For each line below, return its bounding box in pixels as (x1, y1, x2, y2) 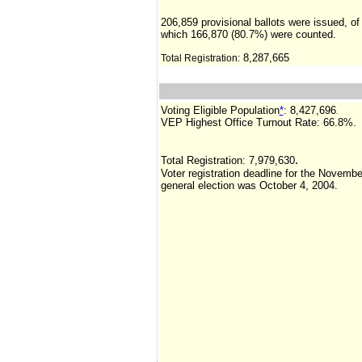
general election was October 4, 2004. (160, 179, 338, 192)
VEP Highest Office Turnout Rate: (160, 116, 320, 128)
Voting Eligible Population (160, 104, 280, 116)
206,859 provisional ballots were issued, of (160, 16, 360, 28)
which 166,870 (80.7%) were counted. (160, 28, 336, 40)
